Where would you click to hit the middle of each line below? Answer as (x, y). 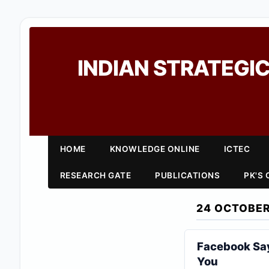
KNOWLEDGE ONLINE (155, 149)
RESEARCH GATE (95, 175)
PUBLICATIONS (188, 175)
